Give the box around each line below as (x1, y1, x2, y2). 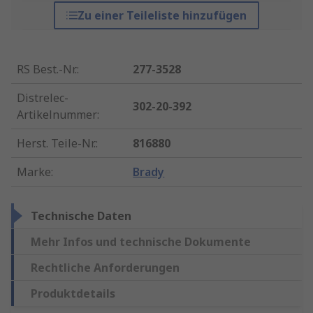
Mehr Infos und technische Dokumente (31, 234, 251, 250)
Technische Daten (31, 208, 131, 224)
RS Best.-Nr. (17, 61, 77, 78)
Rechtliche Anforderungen (31, 260, 180, 276)
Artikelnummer (17, 107, 97, 123)
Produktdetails (31, 286, 115, 302)
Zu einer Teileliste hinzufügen (77, 8, 247, 24)
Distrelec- (17, 90, 68, 106)
